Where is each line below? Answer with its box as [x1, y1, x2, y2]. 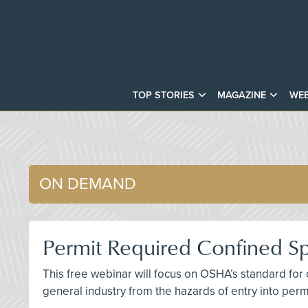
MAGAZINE [217, 89, 267, 101]
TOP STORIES [133, 89, 195, 101]
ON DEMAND [39, 173, 136, 194]
